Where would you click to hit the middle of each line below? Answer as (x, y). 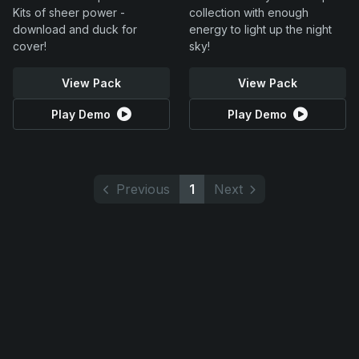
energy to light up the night (260, 29)
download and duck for (75, 29)
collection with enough (249, 12)
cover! (30, 46)
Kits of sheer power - (69, 12)
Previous (143, 189)
